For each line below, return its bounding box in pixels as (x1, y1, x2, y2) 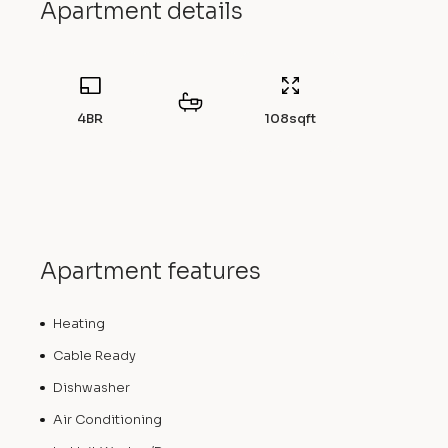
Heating (52, 316, 105, 332)
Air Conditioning (52, 412, 162, 428)
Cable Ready (52, 348, 136, 364)
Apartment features (40, 257, 261, 286)
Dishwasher (52, 380, 130, 396)
